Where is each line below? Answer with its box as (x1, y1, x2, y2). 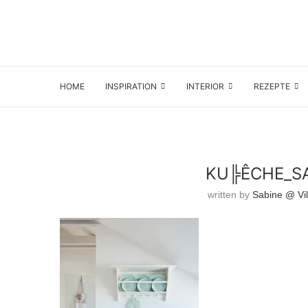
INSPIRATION (105, 81, 157, 91)
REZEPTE (254, 81, 290, 91)
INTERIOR (186, 81, 224, 91)
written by (207, 189, 252, 200)
